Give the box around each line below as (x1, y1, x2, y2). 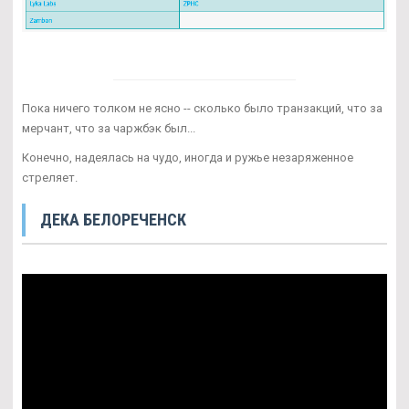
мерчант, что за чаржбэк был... (22, 121, 195, 135)
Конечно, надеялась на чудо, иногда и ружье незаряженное (22, 150, 353, 164)
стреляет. (22, 170, 78, 184)
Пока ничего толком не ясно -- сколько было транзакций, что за (22, 100, 383, 115)
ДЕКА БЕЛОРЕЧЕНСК (40, 209, 186, 229)
